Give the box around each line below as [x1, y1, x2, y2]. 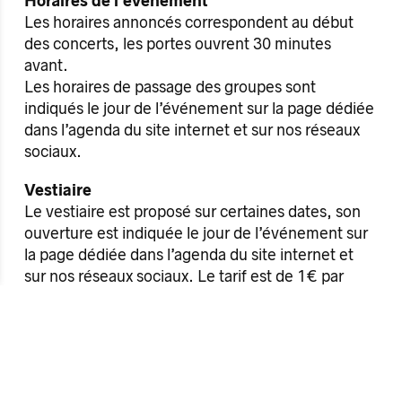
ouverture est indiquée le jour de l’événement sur [23, 223, 368, 242]
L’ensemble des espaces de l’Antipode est [23, 348, 318, 367]
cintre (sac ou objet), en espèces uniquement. [23, 288, 345, 307]
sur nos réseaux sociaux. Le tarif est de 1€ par [23, 267, 344, 285]
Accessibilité [23, 327, 122, 345]
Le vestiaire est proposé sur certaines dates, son [23, 202, 361, 221]
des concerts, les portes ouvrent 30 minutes [23, 34, 331, 53]
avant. [23, 56, 68, 74]
